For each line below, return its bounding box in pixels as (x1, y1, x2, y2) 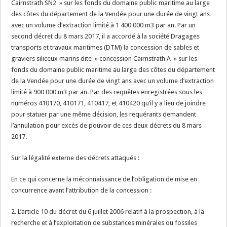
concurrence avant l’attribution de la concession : (11, 186, 152, 194)
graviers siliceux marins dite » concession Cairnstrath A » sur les (11, 55, 198, 62)
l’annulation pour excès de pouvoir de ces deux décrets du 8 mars (11, 122, 202, 129)
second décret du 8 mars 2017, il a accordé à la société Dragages (11, 32, 200, 40)
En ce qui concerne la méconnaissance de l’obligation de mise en (11, 175, 198, 183)
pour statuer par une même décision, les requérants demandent (11, 110, 197, 118)
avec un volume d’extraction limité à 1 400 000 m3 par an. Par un (11, 21, 196, 29)
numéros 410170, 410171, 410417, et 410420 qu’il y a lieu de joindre (11, 99, 206, 107)
